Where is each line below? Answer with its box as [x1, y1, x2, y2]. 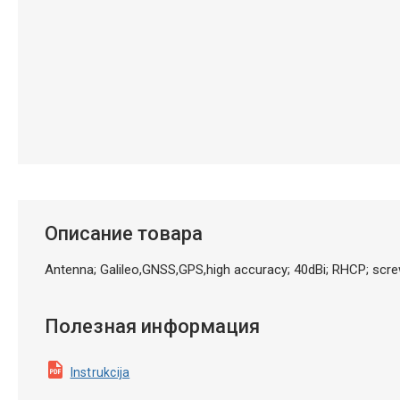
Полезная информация [44, 314, 261, 337]
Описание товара [44, 221, 203, 245]
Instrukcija [70, 364, 130, 379]
